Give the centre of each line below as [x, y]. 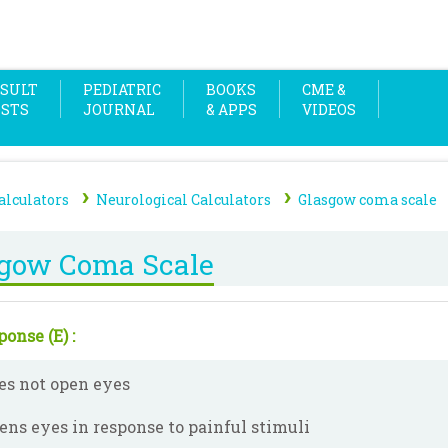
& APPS [231, 109]
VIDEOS [329, 109]
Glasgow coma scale [367, 199]
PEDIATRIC [122, 89]
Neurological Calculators [183, 199]
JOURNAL [119, 109]
